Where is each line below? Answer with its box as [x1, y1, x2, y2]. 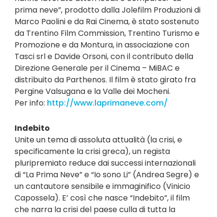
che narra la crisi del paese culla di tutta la [15, 204, 175, 215]
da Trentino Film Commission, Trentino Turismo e [15, 28, 200, 39]
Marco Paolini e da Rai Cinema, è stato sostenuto [15, 16, 199, 27]
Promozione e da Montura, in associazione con [15, 39, 189, 50]
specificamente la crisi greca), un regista [15, 146, 170, 157]
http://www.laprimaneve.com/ [47, 97, 168, 108]
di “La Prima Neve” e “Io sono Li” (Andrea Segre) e [15, 169, 199, 180]
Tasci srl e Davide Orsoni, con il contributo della [15, 51, 193, 62]
